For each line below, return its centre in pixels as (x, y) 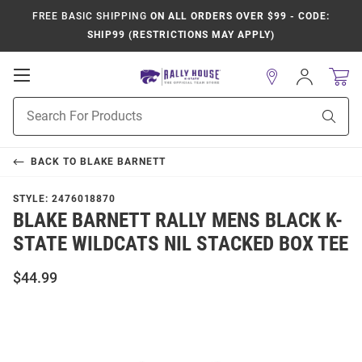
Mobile (53, 90)
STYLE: (32, 199)
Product (33, 105)
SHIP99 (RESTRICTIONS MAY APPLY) (181, 35)
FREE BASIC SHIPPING (90, 16)
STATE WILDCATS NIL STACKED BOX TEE (181, 244)
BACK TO (55, 162)
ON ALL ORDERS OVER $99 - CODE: (238, 16)
